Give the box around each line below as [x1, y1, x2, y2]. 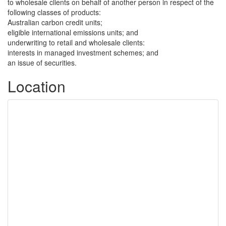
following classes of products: [8, 7, 101, 17]
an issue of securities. [8, 58, 77, 68]
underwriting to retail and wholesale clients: [8, 37, 145, 47]
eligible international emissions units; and [8, 27, 138, 37]
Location [8, 75, 66, 97]
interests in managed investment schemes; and [8, 47, 158, 58]
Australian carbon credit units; [8, 17, 102, 27]
